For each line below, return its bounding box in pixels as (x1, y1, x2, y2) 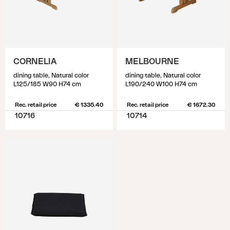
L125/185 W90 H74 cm (13, 81, 81, 87)
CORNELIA (13, 57, 56, 66)
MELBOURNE (125, 57, 179, 66)
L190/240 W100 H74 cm (125, 81, 197, 87)
